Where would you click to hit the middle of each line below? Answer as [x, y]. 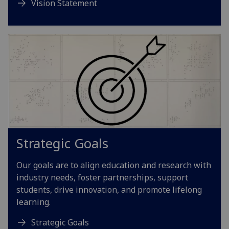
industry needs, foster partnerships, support [102, 178]
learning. [33, 202]
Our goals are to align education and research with [114, 165]
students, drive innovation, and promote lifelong [109, 190]
